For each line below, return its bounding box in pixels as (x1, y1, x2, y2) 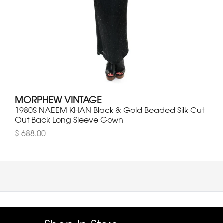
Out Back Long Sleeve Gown (15, 113, 123, 126)
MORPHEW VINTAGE (15, 93, 102, 106)
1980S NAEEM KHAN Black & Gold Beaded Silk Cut (15, 104, 204, 116)
